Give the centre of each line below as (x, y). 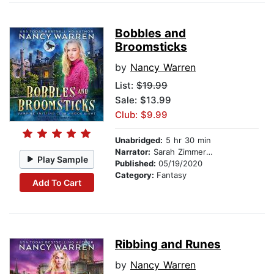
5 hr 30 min (187, 140)
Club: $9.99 (141, 115)
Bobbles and (150, 34)
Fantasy (172, 175)
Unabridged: (139, 140)
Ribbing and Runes (168, 245)
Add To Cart (57, 182)
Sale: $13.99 (143, 100)
